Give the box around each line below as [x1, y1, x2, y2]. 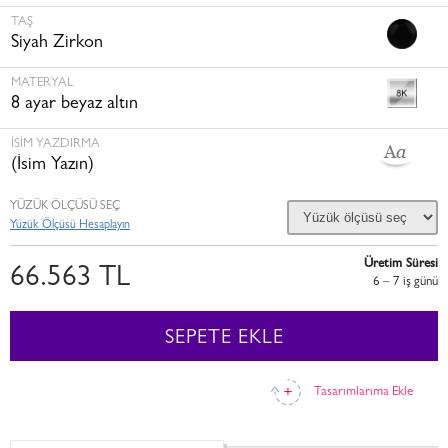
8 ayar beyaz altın [11, 96, 138, 114]
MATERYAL [11, 77, 73, 90]
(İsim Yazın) [11, 157, 94, 175]
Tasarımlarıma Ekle [313, 386, 413, 399]
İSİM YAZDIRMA [11, 138, 100, 151]
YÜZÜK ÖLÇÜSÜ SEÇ [10, 201, 120, 213]
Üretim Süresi [364, 258, 438, 271]
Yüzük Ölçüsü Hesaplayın [10, 220, 130, 232]
